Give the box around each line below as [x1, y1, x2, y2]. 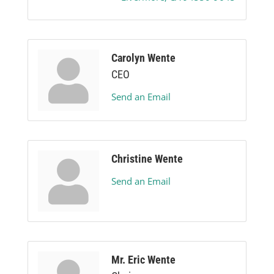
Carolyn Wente [111, 51, 176, 65]
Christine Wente [111, 152, 183, 166]
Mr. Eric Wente [111, 253, 176, 267]
